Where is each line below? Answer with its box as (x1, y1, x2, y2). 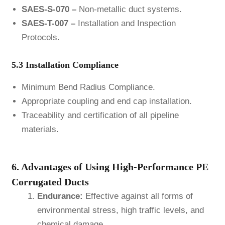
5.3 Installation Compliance (11, 59, 119, 70)
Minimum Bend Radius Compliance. (21, 82, 155, 92)
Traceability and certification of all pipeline (21, 110, 179, 120)
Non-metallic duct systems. (76, 5, 182, 15)
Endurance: (37, 191, 83, 201)
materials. (21, 124, 59, 134)
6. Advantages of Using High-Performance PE (11, 161, 208, 173)
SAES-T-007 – (21, 19, 75, 29)
